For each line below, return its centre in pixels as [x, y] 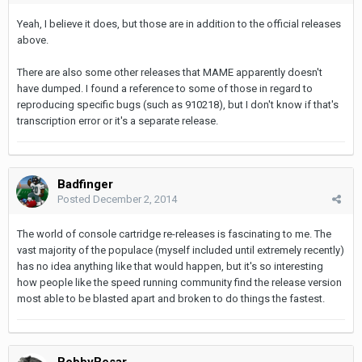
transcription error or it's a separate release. [118, 120]
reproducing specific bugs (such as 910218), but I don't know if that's [178, 104]
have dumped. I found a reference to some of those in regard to [165, 88]
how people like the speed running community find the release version [179, 282]
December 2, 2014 [135, 199]
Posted [75, 199]
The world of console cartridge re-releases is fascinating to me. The [174, 234]
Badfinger [85, 184]
